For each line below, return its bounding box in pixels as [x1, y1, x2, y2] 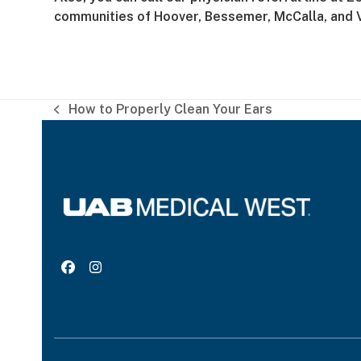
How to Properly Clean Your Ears [68, 101, 272, 117]
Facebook [66, 264, 131, 281]
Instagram [93, 264, 161, 281]
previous [53, 110, 108, 126]
